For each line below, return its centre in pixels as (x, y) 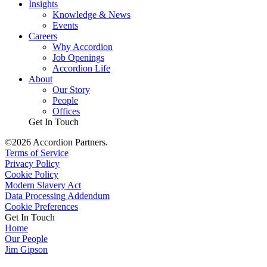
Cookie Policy (32, 174)
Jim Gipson (26, 249)
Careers (43, 36)
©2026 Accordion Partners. (56, 142)
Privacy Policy (32, 164)
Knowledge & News (91, 15)
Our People (26, 239)
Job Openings (78, 58)
